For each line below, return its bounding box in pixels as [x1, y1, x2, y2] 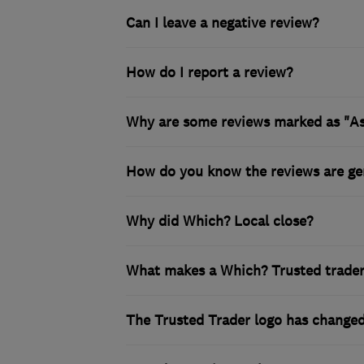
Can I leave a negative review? [125, 14, 318, 32]
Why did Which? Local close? [125, 212, 313, 230]
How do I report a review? [125, 63, 292, 81]
